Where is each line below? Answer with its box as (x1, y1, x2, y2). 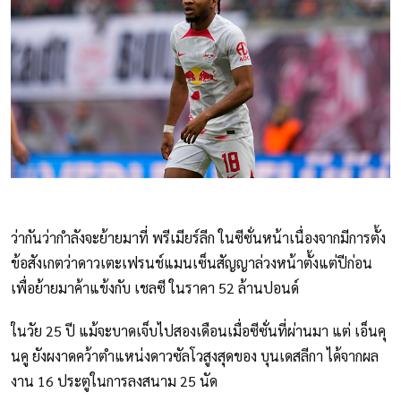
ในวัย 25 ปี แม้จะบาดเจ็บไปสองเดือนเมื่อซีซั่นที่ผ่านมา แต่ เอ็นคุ (11, 321, 386, 341)
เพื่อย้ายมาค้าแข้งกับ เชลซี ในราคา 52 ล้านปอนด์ (11, 278, 299, 298)
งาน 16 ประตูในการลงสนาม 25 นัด (11, 371, 218, 391)
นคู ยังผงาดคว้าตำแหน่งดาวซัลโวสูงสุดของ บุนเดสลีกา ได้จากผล (11, 346, 379, 366)
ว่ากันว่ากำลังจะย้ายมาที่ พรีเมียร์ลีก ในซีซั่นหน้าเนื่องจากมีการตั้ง (11, 228, 386, 248)
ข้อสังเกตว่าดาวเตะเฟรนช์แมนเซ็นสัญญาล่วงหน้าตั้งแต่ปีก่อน (11, 253, 372, 273)
